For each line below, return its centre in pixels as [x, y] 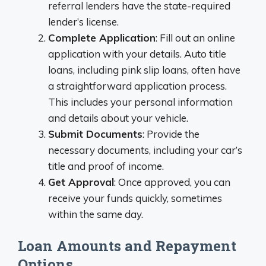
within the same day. [96, 214]
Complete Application [102, 37]
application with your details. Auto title [137, 53]
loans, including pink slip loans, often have [144, 69]
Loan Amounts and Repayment [127, 246]
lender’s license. [83, 21]
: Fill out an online [195, 37]
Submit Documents [95, 134]
